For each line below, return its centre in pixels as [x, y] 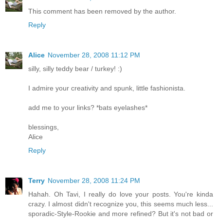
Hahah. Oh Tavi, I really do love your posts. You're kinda [121, 194]
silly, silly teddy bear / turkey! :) [75, 68]
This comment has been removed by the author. [102, 11]
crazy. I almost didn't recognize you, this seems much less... [121, 204]
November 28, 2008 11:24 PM [94, 180]
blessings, [44, 127]
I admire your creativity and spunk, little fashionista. [107, 88]
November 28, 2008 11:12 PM [94, 55]
